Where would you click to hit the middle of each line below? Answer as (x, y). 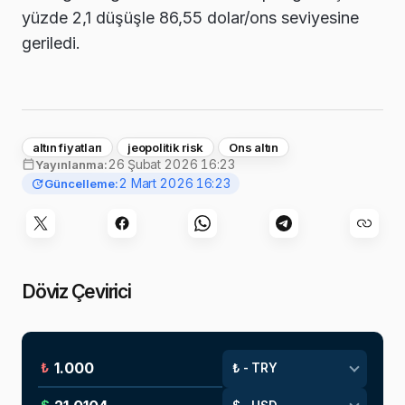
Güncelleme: (82, 184)
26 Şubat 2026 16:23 (171, 164)
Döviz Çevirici (76, 292)
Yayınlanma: (71, 164)
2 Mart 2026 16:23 (174, 183)
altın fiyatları (68, 147)
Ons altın (254, 147)
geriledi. (51, 43)
